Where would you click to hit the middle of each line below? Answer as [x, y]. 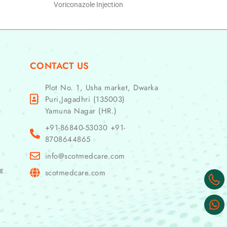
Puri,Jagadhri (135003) [85, 99]
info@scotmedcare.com [85, 156]
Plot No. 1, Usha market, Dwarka [102, 87]
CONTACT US [59, 66]
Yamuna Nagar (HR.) [81, 111]
